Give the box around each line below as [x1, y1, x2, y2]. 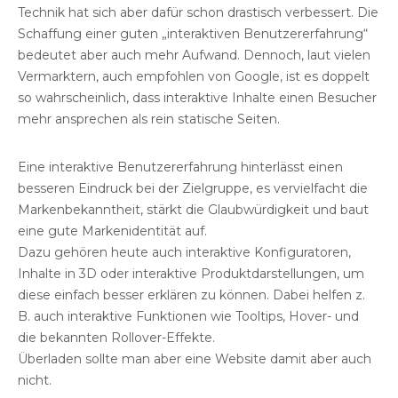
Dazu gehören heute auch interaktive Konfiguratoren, [18, 243, 351, 260]
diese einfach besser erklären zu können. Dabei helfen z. [18, 286, 365, 303]
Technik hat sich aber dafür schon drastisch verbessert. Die [18, 4, 378, 20]
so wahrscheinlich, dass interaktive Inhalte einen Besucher [18, 89, 377, 106]
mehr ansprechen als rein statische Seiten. [18, 110, 280, 127]
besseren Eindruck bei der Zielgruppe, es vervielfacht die [18, 179, 368, 196]
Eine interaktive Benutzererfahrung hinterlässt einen [18, 158, 343, 175]
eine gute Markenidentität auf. [18, 222, 207, 239]
